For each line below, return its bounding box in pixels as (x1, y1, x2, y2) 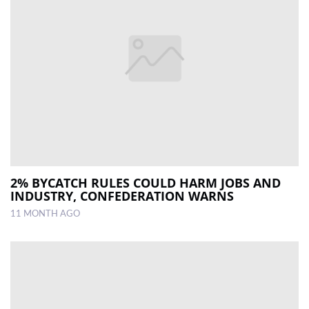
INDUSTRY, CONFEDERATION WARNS (10, 188, 234, 205)
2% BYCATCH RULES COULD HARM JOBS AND (10, 175, 281, 192)
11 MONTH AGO (10, 210, 80, 219)
